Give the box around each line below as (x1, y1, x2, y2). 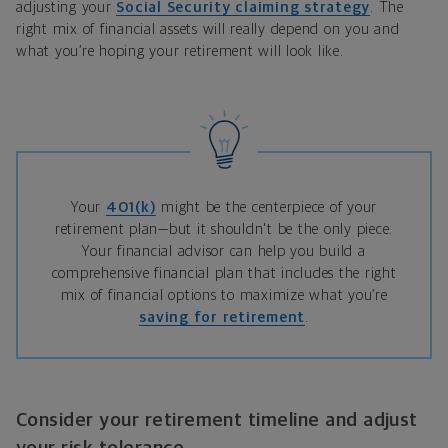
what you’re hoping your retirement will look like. (16, 44, 344, 60)
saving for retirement (139, 310, 305, 326)
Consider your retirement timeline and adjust (16, 411, 418, 431)
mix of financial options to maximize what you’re (60, 288, 388, 304)
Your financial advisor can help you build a (82, 244, 366, 260)
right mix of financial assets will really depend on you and (16, 22, 400, 38)
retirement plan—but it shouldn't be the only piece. (54, 222, 394, 238)
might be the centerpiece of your (156, 200, 377, 216)
